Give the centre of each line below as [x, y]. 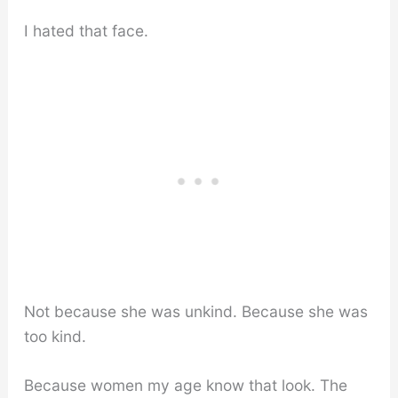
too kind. [55, 336]
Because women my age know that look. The [185, 386]
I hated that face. [86, 30]
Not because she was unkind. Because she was [195, 311]
